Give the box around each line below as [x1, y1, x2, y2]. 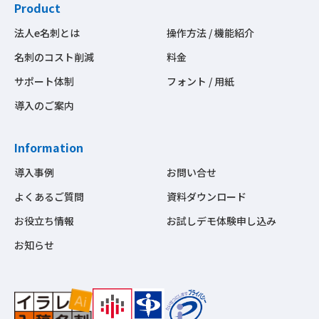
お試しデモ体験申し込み [167, 214, 276, 229]
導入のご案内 [14, 98, 74, 113]
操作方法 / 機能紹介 [167, 26, 254, 41]
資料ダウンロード [167, 189, 246, 204]
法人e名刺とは [14, 26, 80, 41]
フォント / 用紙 [167, 74, 234, 89]
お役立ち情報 [14, 214, 74, 229]
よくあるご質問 [14, 189, 84, 204]
